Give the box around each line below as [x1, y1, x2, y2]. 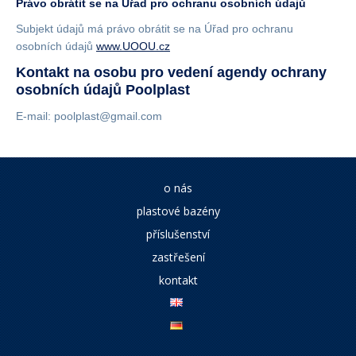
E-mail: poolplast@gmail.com [16, 110, 162, 122]
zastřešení [151, 250, 205, 265]
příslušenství [146, 226, 210, 242]
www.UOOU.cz [96, 40, 170, 52]
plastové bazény [136, 203, 220, 219]
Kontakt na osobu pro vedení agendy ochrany [16, 64, 327, 80]
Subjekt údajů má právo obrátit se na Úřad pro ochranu [16, 22, 293, 35]
